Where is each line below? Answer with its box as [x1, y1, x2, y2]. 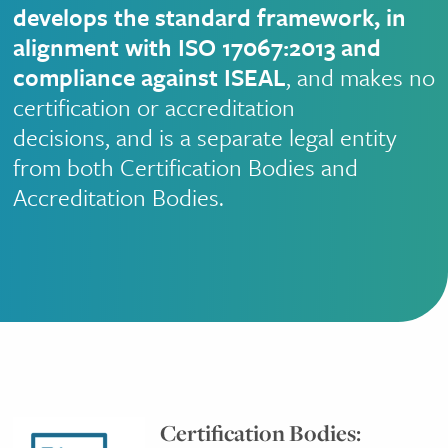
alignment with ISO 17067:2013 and [12, 30, 381, 64]
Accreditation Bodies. [12, 180, 224, 214]
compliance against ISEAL [12, 60, 286, 94]
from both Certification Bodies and [12, 150, 358, 184]
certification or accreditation [12, 90, 295, 124]
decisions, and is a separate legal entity [12, 120, 397, 154]
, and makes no [285, 60, 435, 94]
